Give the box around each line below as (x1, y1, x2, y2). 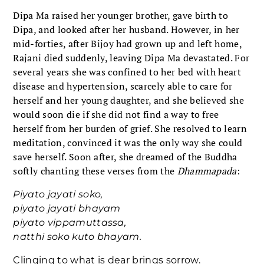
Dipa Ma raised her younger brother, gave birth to (13, 8, 229, 22)
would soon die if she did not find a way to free (13, 107, 219, 121)
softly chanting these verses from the (13, 164, 177, 177)
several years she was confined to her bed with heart (13, 65, 242, 78)
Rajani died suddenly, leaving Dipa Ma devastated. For (13, 51, 250, 64)
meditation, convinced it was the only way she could (13, 136, 243, 149)
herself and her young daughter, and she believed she (13, 93, 245, 107)
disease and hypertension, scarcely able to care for (13, 79, 233, 93)
